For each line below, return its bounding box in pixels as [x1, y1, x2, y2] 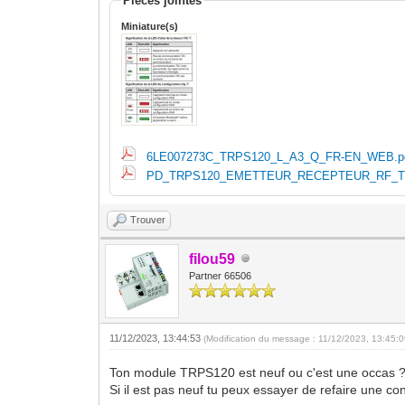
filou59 [189, 250, 236, 267]
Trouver [130, 213, 166, 225]
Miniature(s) [121, 20, 179, 32]
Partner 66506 [189, 269, 252, 281]
